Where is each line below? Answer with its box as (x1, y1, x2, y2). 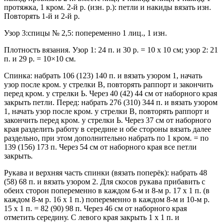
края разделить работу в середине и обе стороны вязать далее (4, 125, 211, 134)
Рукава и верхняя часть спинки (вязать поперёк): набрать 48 (4, 168, 207, 177)
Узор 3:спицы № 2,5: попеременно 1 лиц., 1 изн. (4, 29, 167, 38)
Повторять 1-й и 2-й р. (4, 12, 80, 21)
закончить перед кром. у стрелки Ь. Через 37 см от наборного (4, 116, 211, 125)
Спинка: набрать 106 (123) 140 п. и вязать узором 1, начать (4, 71, 202, 80)
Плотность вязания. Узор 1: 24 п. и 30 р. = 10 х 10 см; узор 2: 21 (4, 46, 218, 55)
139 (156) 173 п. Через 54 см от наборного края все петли (4, 143, 197, 152)
